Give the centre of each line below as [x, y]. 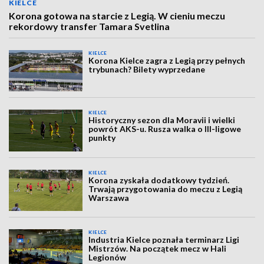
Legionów [108, 258]
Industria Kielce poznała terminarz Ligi [164, 240]
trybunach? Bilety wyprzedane [147, 69]
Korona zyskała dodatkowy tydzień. [159, 180]
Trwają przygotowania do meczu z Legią [166, 189]
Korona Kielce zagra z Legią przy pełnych [167, 60]
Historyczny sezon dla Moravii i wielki [162, 120]
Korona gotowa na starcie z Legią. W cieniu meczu [117, 16]
